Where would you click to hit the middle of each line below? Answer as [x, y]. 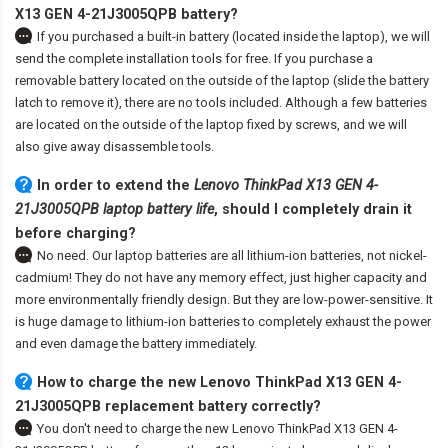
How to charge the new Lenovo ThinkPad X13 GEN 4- [219, 382]
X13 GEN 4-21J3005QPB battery [122, 14]
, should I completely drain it [313, 209]
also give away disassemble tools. [114, 147]
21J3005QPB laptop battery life [114, 209]
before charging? [75, 233]
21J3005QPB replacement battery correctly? [168, 406]
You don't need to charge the [121, 429]
